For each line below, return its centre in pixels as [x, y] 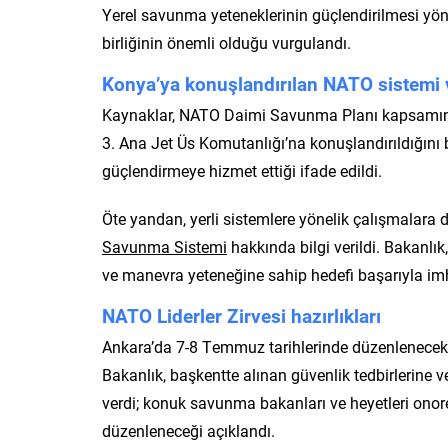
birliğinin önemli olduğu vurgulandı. [226, 42]
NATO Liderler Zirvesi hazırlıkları [241, 315]
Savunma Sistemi [164, 246]
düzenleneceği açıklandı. [188, 430]
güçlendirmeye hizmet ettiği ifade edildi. [242, 170]
